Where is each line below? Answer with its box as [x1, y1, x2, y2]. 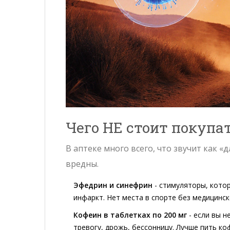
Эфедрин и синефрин [73, 180, 152, 190]
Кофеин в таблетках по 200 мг [73, 209, 187, 220]
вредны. [66, 158, 99, 169]
